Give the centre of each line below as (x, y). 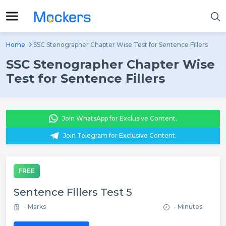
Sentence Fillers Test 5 (73, 192)
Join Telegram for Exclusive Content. (120, 135)
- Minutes (188, 207)
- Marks (35, 207)
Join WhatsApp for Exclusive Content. (120, 118)
